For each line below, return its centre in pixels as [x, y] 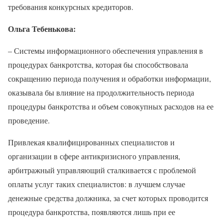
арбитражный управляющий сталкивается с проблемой [102, 170]
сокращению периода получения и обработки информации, [110, 78]
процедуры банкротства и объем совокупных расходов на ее [111, 106]
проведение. [29, 120]
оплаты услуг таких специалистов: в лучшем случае [97, 184]
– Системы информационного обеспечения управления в [106, 50]
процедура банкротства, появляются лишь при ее [92, 212]
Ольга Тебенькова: [42, 28]
